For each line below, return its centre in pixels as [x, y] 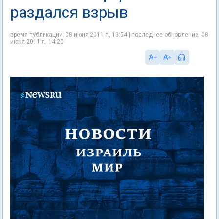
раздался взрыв [69, 12]
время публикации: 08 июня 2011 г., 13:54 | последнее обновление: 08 [109, 35]
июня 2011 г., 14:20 [37, 42]
